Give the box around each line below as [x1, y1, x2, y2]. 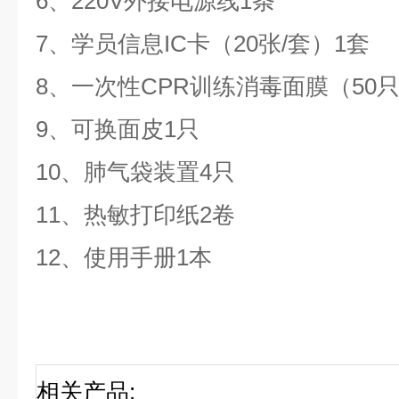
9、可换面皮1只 [36, 116, 206, 142]
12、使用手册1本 [36, 244, 212, 271]
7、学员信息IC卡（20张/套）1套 [36, 30, 376, 57]
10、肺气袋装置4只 [36, 159, 241, 185]
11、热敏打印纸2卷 [36, 201, 235, 228]
